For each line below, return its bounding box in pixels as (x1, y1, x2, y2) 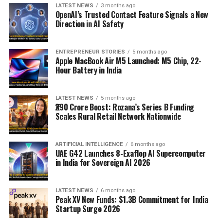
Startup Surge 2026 (55, 202, 120, 215)
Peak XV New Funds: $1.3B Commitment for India (55, 193, 208, 205)
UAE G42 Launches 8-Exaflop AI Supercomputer (55, 147, 206, 159)
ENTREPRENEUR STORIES (55, 48, 125, 55)
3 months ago (100, 2, 135, 9)
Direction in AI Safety (55, 18, 124, 30)
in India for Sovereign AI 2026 (55, 156, 151, 168)
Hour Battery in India (55, 64, 122, 76)
